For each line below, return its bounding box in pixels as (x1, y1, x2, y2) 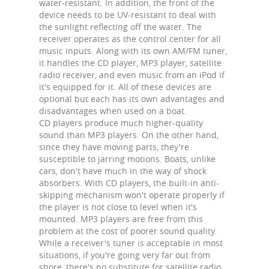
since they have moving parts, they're (39, 141, 189, 153)
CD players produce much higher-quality (39, 117, 203, 128)
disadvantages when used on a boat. (39, 105, 187, 116)
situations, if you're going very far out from (39, 249, 210, 261)
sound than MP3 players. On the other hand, (39, 129, 219, 141)
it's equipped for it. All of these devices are (39, 81, 211, 92)
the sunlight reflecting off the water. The (39, 21, 202, 32)
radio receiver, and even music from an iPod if (39, 69, 225, 80)
